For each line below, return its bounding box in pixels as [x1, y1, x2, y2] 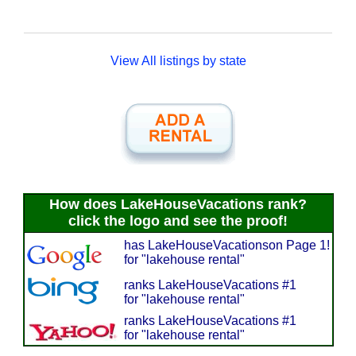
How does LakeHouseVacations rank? [49, 195, 307, 212]
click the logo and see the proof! [68, 212, 288, 229]
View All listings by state [110, 53, 246, 68]
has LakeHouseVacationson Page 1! [123, 238, 330, 252]
